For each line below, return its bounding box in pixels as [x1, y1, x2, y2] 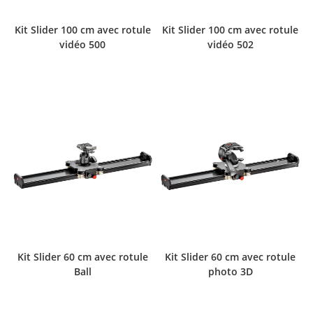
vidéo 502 [207, 37, 254, 51]
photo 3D [208, 265, 253, 279]
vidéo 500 [59, 37, 106, 51]
